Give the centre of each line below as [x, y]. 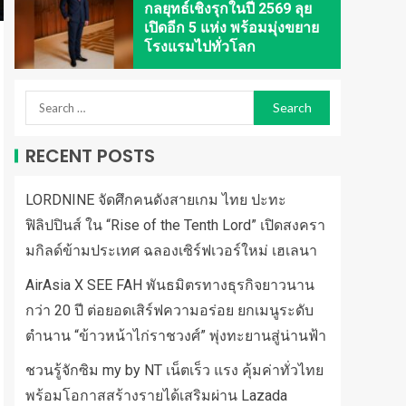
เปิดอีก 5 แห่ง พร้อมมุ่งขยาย [231, 27]
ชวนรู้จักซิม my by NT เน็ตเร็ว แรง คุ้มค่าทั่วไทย [174, 370]
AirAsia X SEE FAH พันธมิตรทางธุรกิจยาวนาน [170, 285]
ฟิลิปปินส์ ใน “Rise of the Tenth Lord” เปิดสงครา [175, 225]
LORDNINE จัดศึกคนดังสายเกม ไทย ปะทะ [156, 200]
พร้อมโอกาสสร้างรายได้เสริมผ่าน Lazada [156, 396]
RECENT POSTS [90, 156]
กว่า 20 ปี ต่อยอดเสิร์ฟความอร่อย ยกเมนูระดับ [169, 310]
